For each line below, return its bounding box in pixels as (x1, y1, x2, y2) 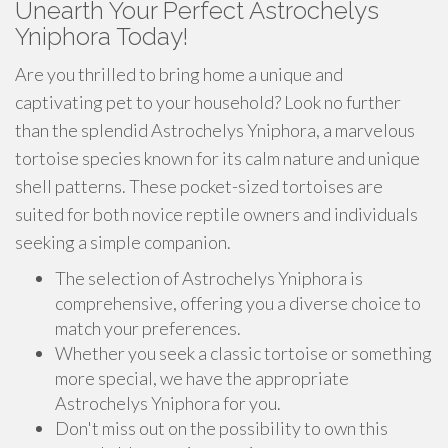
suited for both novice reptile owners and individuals (15, 203, 418, 225)
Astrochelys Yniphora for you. (55, 392, 281, 414)
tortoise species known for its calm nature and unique (15, 147, 420, 169)
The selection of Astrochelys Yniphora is (55, 267, 363, 289)
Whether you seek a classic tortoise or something (55, 342, 432, 364)
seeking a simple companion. (15, 231, 231, 253)
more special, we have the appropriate (55, 367, 349, 389)
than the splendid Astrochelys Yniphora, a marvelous (15, 119, 415, 141)
